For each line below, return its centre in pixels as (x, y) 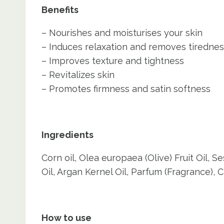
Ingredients (67, 134)
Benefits (60, 9)
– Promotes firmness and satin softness (126, 88)
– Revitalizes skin (78, 74)
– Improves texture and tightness (113, 60)
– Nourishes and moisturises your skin (122, 32)
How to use (66, 217)
